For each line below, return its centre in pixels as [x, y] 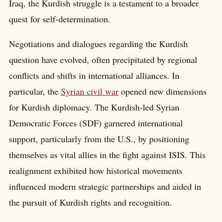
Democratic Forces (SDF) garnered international [96, 123]
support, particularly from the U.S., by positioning [99, 139]
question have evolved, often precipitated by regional [103, 60]
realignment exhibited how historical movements [96, 171]
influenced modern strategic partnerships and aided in [105, 187]
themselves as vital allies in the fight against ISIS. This [107, 155]
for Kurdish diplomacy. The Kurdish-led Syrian [94, 107]
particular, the [35, 91]
